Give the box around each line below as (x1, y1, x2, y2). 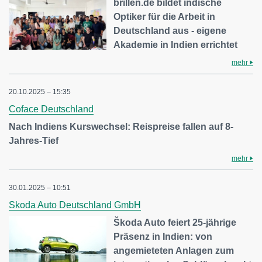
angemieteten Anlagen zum (113, 246, 235, 256)
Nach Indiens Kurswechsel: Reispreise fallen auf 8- (9, 122, 233, 132)
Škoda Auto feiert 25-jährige (113, 218, 237, 228)
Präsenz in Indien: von (113, 232, 213, 242)
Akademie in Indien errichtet (113, 40, 238, 50)
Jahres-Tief (9, 136, 58, 146)
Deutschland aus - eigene (113, 26, 227, 36)
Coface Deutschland (9, 104, 94, 115)
